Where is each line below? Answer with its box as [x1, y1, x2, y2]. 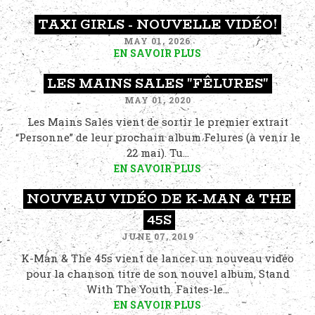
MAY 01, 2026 [124, 35, 191, 46]
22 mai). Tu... [126, 146, 189, 160]
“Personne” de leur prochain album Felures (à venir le [15, 130, 300, 144]
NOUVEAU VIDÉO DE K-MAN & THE [27, 189, 292, 209]
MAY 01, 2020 [124, 94, 191, 105]
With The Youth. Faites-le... [86, 282, 229, 296]
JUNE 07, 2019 [121, 231, 194, 242]
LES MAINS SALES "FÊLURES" [46, 74, 269, 94]
